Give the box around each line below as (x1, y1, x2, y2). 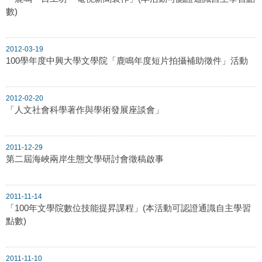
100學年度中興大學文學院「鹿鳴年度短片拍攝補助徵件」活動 (6, 55, 248, 65)
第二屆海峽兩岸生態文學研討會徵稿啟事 (6, 153, 164, 164)
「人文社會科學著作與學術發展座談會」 (6, 104, 164, 115)
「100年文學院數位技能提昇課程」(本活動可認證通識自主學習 (6, 202, 251, 213)
